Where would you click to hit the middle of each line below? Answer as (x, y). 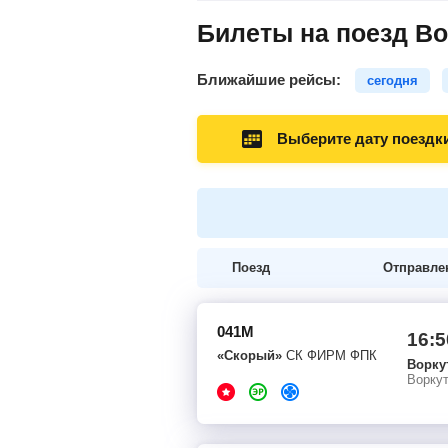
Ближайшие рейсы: (271, 79)
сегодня (392, 80)
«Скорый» (249, 355)
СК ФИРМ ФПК (329, 355)
